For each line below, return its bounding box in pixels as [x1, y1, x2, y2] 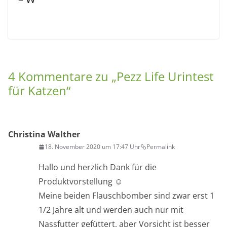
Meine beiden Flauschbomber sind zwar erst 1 [39, 190, 214, 202]
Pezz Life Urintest [117, 68, 214, 85]
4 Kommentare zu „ [8, 68, 117, 85]
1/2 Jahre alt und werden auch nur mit [39, 204, 183, 216]
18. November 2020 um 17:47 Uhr [45, 142, 140, 152]
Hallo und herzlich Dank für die [39, 162, 157, 173]
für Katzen [8, 82, 66, 99]
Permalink [146, 142, 175, 152]
